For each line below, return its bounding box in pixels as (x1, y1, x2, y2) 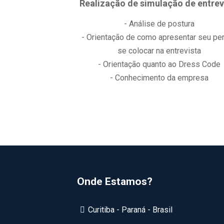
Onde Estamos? (77, 175, 152, 187)
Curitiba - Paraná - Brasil (88, 205, 173, 214)
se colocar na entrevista (117, 46, 201, 55)
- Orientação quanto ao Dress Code (98, 59, 221, 69)
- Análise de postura (124, 19, 195, 28)
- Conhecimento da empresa (110, 73, 209, 82)
